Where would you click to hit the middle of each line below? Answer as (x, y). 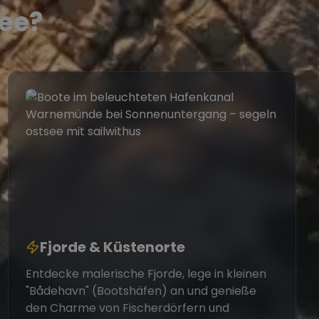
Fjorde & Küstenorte (112, 247)
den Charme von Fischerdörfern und (127, 308)
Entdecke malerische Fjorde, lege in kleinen (146, 274)
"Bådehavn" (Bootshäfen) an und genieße (141, 291)
